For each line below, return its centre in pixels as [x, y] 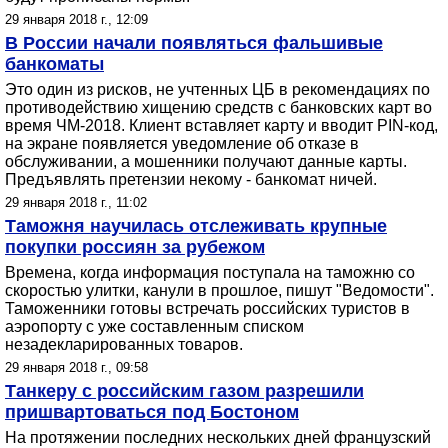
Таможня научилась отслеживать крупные [196, 226]
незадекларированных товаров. [124, 344]
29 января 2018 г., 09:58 [76, 367]
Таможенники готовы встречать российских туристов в [207, 308]
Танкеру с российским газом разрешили [184, 391]
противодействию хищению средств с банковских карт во [218, 107]
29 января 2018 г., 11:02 [76, 202]
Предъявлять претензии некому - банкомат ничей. [191, 179]
